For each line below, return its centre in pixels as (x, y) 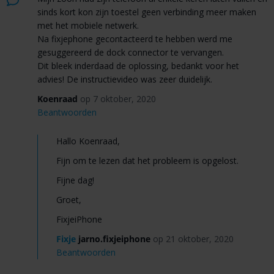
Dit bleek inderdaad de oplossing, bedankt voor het (138, 66)
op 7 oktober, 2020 (118, 99)
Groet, (68, 200)
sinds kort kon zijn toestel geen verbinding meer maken (146, 12)
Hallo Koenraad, (88, 141)
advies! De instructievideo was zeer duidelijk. (124, 80)
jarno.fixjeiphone (113, 239)
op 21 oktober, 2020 (193, 239)
